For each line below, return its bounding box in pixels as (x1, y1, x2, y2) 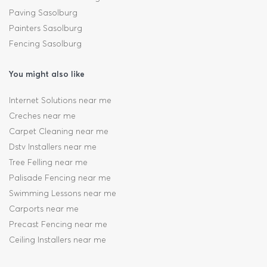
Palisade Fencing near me (9, 172, 111, 183)
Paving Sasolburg (9, 7, 77, 18)
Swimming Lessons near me (9, 188, 116, 198)
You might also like (9, 68, 85, 79)
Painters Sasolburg (9, 23, 82, 33)
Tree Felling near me (9, 157, 88, 167)
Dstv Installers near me (9, 141, 97, 152)
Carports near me (9, 203, 79, 214)
